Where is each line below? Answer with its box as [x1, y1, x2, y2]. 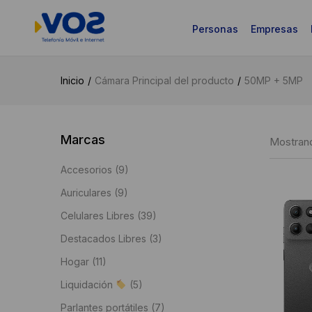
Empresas [250, 23, 298, 35]
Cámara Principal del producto [95, 75, 234, 86]
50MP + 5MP [244, 75, 303, 86]
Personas [192, 23, 238, 35]
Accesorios [61, 164, 112, 175]
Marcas [61, 132, 105, 147]
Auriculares [61, 187, 111, 198]
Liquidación [61, 279, 116, 290]
